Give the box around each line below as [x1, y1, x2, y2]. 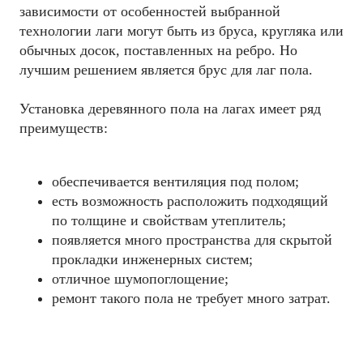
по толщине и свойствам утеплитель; [52, 211, 286, 228]
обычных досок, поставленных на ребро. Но [19, 42, 297, 58]
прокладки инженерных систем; [52, 250, 253, 267]
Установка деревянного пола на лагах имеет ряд [19, 100, 321, 117]
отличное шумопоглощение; [52, 270, 228, 287]
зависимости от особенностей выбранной [19, 3, 280, 19]
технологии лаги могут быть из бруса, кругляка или [19, 23, 344, 39]
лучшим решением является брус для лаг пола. [19, 62, 313, 78]
